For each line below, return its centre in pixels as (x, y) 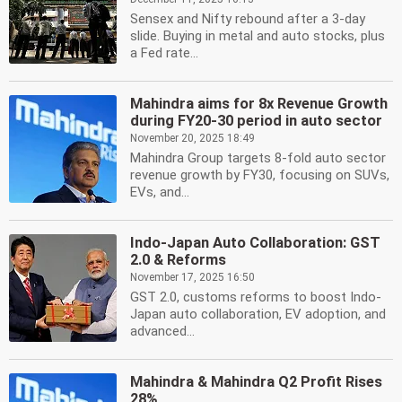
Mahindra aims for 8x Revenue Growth (259, 104)
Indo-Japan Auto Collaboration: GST (255, 243)
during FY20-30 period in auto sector (256, 121)
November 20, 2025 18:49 (192, 138)
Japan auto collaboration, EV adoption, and (258, 314)
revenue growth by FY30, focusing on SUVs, (260, 175)
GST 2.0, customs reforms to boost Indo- (256, 297)
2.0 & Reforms (178, 260)
